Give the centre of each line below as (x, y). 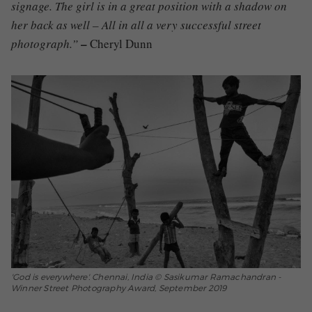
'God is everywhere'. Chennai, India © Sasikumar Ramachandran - (146, 276)
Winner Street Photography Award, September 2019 (119, 288)
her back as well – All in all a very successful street (136, 24)
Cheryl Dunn (121, 43)
